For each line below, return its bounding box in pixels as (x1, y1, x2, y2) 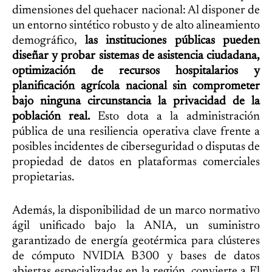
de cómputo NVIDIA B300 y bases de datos (12, 250, 260, 262)
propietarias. (12, 171, 74, 183)
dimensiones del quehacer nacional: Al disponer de (12, 4, 260, 16)
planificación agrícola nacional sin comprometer (12, 80, 260, 92)
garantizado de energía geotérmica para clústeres (12, 234, 260, 247)
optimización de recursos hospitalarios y (12, 64, 260, 77)
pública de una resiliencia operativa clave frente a (12, 125, 260, 138)
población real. (12, 110, 90, 123)
